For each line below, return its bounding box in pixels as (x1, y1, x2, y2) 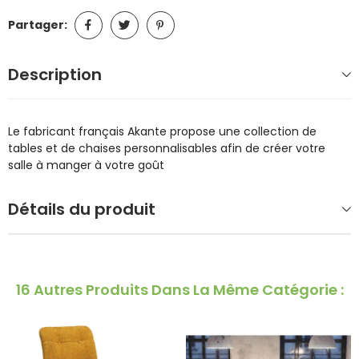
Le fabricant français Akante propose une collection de (8, 123, 317, 139)
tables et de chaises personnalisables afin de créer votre (8, 139, 325, 156)
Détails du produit (8, 197, 155, 220)
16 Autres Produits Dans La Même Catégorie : (15, 279, 344, 300)
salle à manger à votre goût (8, 156, 164, 173)
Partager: (8, 17, 67, 34)
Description (8, 63, 102, 86)
